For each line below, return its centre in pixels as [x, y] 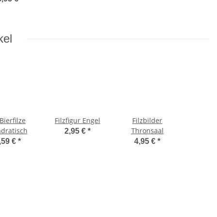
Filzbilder [147, 121]
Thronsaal [147, 131]
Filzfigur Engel [77, 121]
